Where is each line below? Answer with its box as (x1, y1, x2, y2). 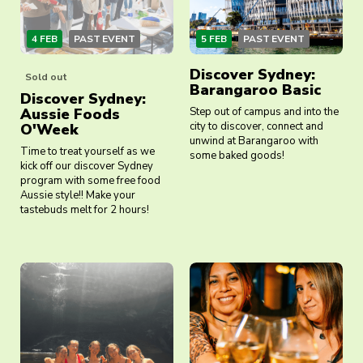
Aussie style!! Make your (20, 188, 135, 203)
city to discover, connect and (190, 119, 323, 135)
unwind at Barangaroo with (190, 134, 318, 149)
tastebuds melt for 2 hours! (20, 203, 149, 218)
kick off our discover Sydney (20, 159, 153, 174)
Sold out (25, 70, 67, 84)
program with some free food (20, 173, 160, 189)
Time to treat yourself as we (20, 144, 155, 160)
